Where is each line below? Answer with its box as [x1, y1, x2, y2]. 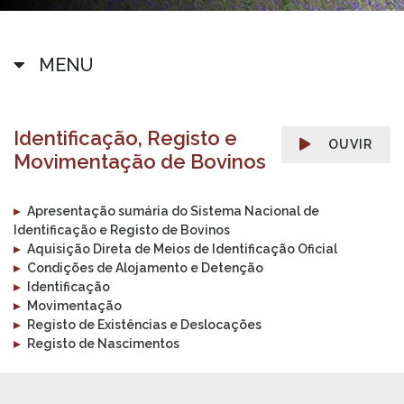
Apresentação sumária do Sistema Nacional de [27, 204, 319, 218]
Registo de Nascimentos [27, 336, 179, 351]
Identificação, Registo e [14, 126, 237, 150]
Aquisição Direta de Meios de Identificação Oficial [27, 242, 337, 256]
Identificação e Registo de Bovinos [14, 223, 230, 237]
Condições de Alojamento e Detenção [27, 261, 263, 275]
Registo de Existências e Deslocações [27, 317, 262, 332]
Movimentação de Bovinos [14, 150, 266, 173]
